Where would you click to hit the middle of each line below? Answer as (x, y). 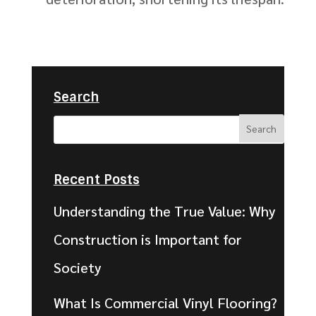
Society (77, 268)
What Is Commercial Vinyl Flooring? (165, 303)
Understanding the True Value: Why (164, 211)
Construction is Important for (147, 239)
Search (76, 97)
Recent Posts (96, 180)
